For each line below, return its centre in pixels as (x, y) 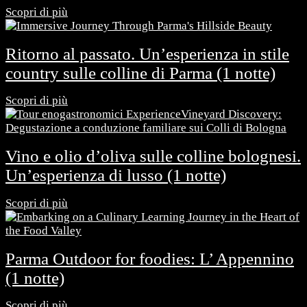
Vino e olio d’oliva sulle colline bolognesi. (153, 156)
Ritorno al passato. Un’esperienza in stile (147, 53)
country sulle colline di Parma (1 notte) (140, 73)
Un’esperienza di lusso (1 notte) (116, 175)
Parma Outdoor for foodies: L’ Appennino (150, 258)
